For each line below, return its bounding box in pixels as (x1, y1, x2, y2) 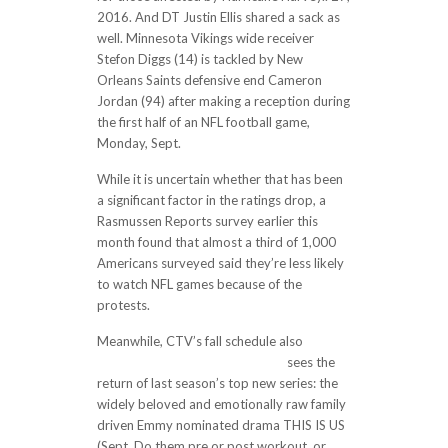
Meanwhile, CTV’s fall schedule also (96, 333, 303, 349)
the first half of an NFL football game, (96, 114, 310, 130)
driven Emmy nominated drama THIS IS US (96, 417, 345, 433)
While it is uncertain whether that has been (96, 171, 343, 187)
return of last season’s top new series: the (96, 375, 338, 391)
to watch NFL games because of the (96, 276, 302, 292)
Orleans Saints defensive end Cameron (96, 72, 322, 88)
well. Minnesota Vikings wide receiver (96, 30, 314, 46)
